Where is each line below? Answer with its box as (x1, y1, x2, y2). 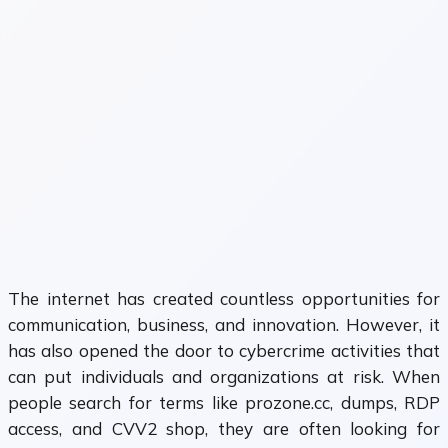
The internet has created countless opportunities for (8, 288, 440, 310)
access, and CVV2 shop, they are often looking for (8, 418, 440, 440)
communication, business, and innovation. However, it (8, 314, 440, 336)
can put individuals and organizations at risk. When (8, 366, 440, 388)
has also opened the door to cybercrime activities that (8, 340, 440, 362)
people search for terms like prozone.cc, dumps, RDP (8, 392, 440, 414)
